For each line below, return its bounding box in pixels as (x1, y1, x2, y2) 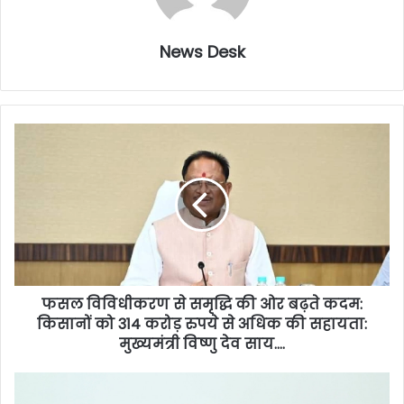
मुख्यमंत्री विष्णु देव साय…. (119, 333, 285, 354)
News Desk (159, 40, 245, 63)
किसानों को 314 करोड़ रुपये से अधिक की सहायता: (37, 313, 367, 335)
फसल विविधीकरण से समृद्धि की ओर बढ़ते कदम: (41, 293, 363, 315)
